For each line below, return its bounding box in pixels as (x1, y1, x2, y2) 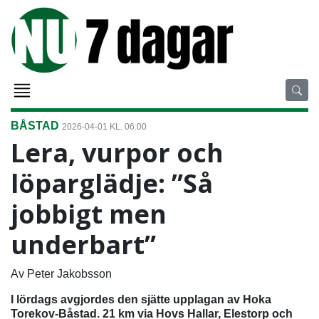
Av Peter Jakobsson (11, 267, 112, 280)
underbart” (11, 226, 156, 262)
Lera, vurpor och (11, 135, 224, 170)
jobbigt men (11, 196, 167, 231)
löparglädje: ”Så (11, 165, 213, 201)
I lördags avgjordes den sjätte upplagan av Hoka (11, 293, 271, 305)
